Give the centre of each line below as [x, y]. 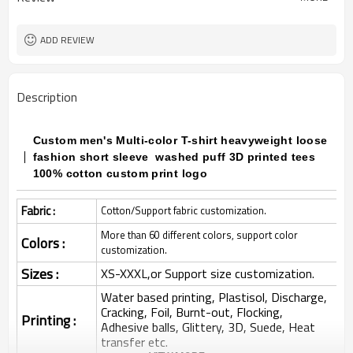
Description [47, 97]
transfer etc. [134, 342]
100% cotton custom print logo [120, 173]
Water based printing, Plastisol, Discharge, [214, 297]
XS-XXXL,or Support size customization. [208, 273]
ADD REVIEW [67, 40]
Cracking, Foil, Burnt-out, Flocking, [192, 312]
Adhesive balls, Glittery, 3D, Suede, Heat [208, 327]
